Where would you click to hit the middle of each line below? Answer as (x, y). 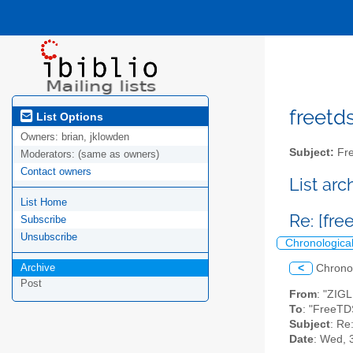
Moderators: (49, 154)
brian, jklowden (95, 137)
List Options (68, 116)
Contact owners (56, 172)
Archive (38, 268)
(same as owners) (119, 154)
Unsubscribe (49, 237)
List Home (44, 203)
